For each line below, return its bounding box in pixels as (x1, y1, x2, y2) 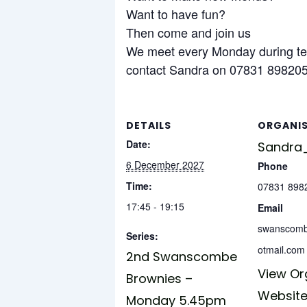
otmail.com (258, 243, 305, 257)
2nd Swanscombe (126, 248, 237, 266)
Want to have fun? (126, 5, 225, 23)
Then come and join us (126, 23, 251, 42)
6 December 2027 (126, 158, 204, 172)
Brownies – (126, 270, 193, 288)
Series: (126, 229, 158, 243)
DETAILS (126, 119, 171, 133)
